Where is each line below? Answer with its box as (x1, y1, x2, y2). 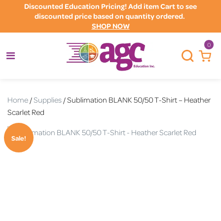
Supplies (34, 95, 62, 105)
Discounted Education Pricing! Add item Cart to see (24, 1, 197, 11)
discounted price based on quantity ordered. (35, 11, 186, 21)
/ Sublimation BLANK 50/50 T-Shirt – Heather (62, 95, 211, 105)
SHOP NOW (91, 21, 130, 31)
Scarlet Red (7, 107, 44, 117)
